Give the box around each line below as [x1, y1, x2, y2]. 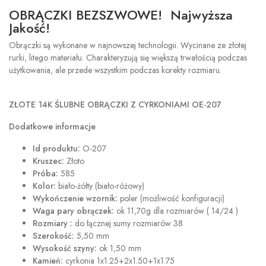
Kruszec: [33, 155, 64, 167]
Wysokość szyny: [33, 242, 97, 254]
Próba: [33, 167, 58, 179]
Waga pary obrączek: [33, 205, 114, 217]
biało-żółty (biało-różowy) [56, 180, 144, 192]
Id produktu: [33, 142, 80, 154]
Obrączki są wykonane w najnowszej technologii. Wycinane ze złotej [9, 39, 246, 51]
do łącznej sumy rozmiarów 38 [72, 217, 183, 229]
